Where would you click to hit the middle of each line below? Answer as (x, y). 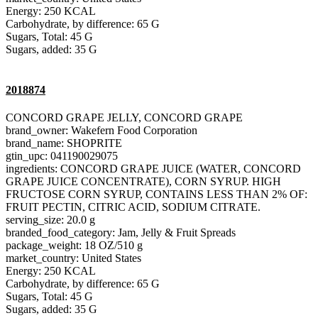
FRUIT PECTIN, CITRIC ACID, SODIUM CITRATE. (133, 207)
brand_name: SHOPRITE (64, 143)
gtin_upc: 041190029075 (62, 156)
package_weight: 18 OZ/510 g (74, 246)
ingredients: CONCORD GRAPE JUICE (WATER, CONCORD (153, 169)
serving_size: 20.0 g (50, 220)
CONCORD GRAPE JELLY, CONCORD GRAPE (124, 118)
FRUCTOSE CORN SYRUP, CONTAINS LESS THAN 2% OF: (157, 194)
